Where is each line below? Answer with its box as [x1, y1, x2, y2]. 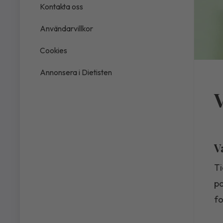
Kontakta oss [40, 1, 83, 11]
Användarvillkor [40, 23, 93, 33]
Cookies [40, 45, 67, 55]
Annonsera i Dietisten [40, 67, 112, 77]
